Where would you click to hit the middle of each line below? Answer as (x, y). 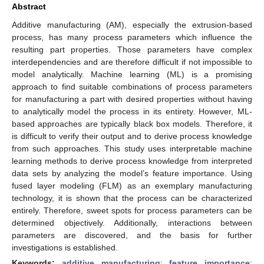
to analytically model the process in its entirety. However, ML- (132, 111)
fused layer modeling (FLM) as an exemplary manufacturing (132, 185)
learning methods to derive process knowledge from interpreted (132, 161)
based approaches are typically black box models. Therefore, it (132, 123)
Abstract (29, 6)
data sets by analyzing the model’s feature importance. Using (132, 173)
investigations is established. (65, 247)
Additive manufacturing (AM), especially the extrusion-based (132, 24)
